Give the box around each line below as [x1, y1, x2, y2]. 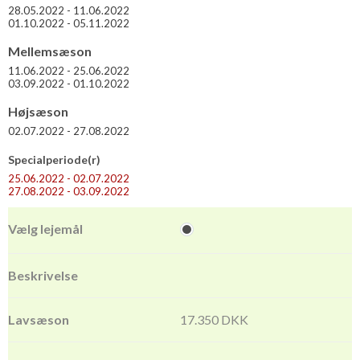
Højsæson [8, 103, 68, 119]
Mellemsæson [8, 43, 92, 59]
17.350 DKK [180, 311, 248, 327]
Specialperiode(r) [8, 152, 100, 166]
